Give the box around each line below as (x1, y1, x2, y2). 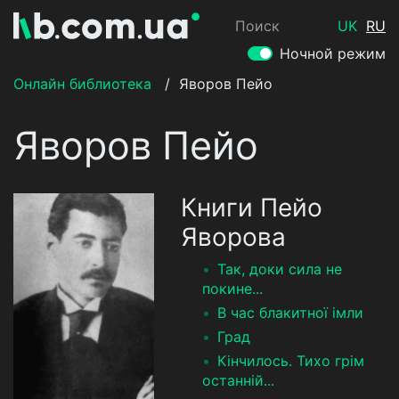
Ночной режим (280, 45, 386, 62)
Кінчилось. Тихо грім (216, 352, 364, 370)
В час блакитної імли (216, 304, 363, 322)
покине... (201, 280, 263, 297)
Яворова (180, 222, 286, 252)
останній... (201, 371, 274, 389)
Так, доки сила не (216, 260, 342, 278)
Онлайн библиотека (13, 75, 151, 93)
